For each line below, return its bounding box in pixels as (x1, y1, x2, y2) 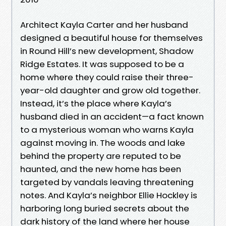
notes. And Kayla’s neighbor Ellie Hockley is (20, 189, 197, 201)
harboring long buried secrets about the (20, 202, 189, 214)
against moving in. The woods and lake (20, 136, 185, 149)
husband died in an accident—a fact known (20, 110, 204, 123)
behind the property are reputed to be (20, 149, 181, 162)
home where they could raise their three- (20, 71, 194, 83)
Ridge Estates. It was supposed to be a (20, 58, 184, 70)
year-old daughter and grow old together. (20, 84, 200, 96)
